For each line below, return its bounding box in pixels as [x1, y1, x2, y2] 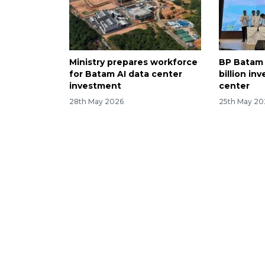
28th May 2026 [69, 96, 124, 106]
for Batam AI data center [69, 68, 182, 79]
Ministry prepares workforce [69, 56, 198, 67]
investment [69, 80, 121, 91]
